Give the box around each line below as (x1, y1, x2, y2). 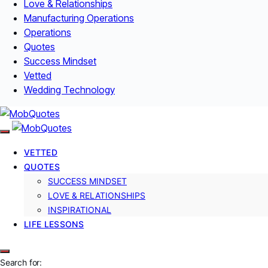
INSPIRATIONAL (48, 204, 111, 215)
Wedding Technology (24, 83, 115, 96)
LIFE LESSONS (24, 218, 84, 229)
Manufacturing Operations (24, 11, 134, 24)
